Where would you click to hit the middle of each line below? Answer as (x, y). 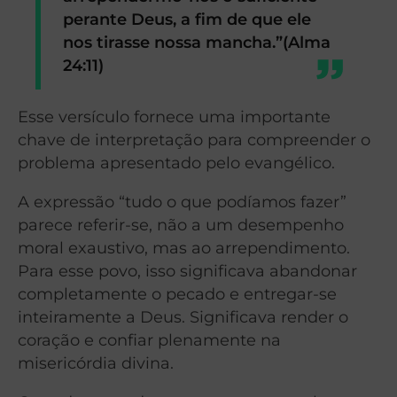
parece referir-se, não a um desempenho (181, 225)
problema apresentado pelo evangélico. (176, 163)
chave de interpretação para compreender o (194, 140)
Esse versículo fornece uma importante (174, 117)
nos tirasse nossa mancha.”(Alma (197, 42)
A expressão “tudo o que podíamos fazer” (182, 202)
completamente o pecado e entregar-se (177, 294)
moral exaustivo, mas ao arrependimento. (184, 248)
